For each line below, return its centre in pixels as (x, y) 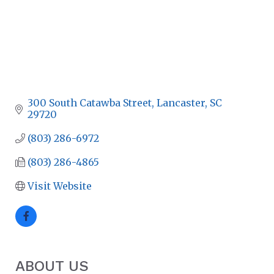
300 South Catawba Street (90, 102)
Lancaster (181, 102)
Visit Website (60, 186)
